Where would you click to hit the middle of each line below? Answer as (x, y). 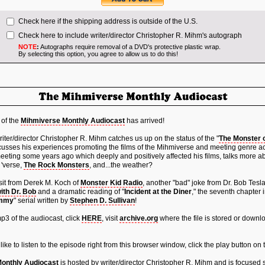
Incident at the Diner (158, 192)
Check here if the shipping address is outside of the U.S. (108, 21)
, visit (111, 218)
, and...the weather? (121, 165)
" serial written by (42, 201)
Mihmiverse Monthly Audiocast (73, 121)
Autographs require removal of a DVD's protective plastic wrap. (130, 47)
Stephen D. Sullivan (102, 201)
